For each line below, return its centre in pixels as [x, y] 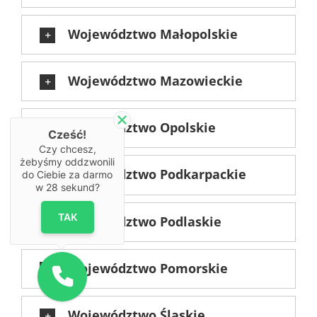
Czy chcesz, [67, 149]
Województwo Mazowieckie [155, 81]
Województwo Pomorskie [148, 268]
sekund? [79, 187]
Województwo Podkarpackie [157, 174]
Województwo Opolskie [142, 128]
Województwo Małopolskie [153, 34]
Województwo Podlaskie [145, 221]
